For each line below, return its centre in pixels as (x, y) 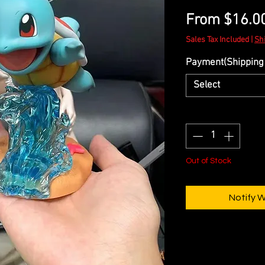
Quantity (203, 113)
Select (207, 85)
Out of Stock (209, 161)
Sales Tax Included (217, 40)
